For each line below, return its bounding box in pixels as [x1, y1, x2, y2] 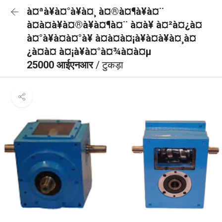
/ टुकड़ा [96, 59, 123, 71]
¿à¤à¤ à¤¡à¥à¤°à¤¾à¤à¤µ [27, 46, 152, 57]
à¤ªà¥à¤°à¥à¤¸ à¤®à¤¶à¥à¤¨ [27, 5, 164, 17]
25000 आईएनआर [27, 59, 96, 71]
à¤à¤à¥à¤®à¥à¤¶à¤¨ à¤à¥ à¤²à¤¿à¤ [27, 19, 202, 31]
